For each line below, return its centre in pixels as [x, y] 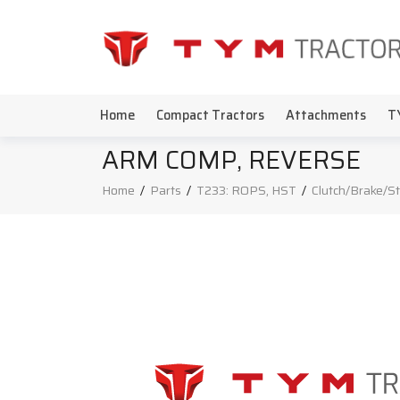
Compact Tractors [210, 115]
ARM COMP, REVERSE [231, 160]
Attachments [326, 115]
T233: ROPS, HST [246, 190]
